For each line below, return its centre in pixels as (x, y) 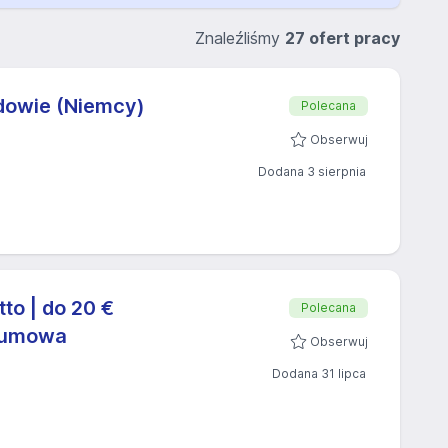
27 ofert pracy (342, 38)
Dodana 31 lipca (319, 373)
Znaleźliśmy (240, 38)
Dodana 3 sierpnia (312, 171)
